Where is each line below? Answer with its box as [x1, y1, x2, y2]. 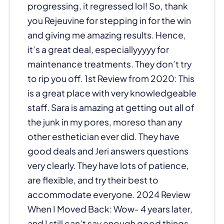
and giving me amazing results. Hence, [27, 29, 186, 40]
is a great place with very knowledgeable [27, 87, 196, 98]
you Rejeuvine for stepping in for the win [27, 14, 191, 26]
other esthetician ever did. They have [27, 130, 179, 142]
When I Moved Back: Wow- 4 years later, [27, 203, 192, 214]
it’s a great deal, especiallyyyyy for [27, 43, 169, 55]
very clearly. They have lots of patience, [27, 159, 189, 171]
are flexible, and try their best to [27, 174, 158, 185]
